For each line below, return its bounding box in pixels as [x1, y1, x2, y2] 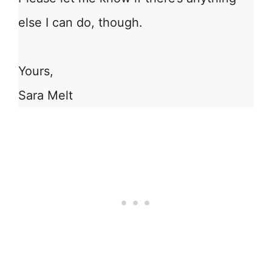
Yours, [18, 64, 53, 78]
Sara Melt [18, 88, 73, 103]
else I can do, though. [18, 15, 143, 30]
